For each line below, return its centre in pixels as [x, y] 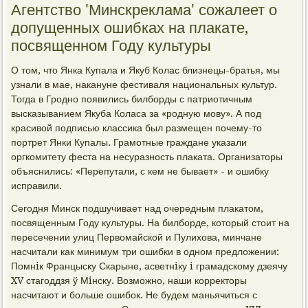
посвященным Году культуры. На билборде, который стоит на [151, 223]
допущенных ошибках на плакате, [130, 28]
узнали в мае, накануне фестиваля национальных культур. [144, 85]
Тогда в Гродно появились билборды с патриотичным [132, 99]
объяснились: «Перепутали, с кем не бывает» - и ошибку [140, 171]
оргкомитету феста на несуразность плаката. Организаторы [147, 157]
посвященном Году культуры [111, 46]
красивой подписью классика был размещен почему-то [137, 128]
